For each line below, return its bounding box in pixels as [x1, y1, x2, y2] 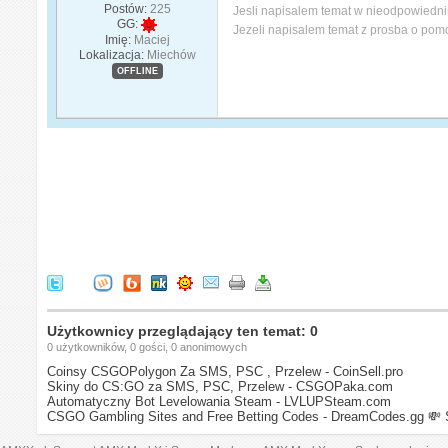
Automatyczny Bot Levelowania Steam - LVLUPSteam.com [47, 393, 392, 409]
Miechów [146, 47, 196, 62]
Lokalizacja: [78, 47, 144, 62]
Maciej [133, 32, 170, 47]
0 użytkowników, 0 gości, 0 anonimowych [47, 340, 248, 353]
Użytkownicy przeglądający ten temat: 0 [47, 322, 319, 339]
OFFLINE [116, 65, 158, 76]
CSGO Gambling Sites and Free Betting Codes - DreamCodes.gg [47, 408, 425, 424]
